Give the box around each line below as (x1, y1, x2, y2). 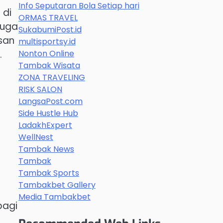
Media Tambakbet (18, 191, 91, 203)
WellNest (18, 131, 53, 143)
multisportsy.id (18, 36, 76, 47)
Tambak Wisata (18, 60, 80, 71)
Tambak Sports (18, 167, 79, 179)
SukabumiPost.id (18, 24, 82, 35)
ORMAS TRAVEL (18, 12, 78, 23)
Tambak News (18, 143, 74, 155)
